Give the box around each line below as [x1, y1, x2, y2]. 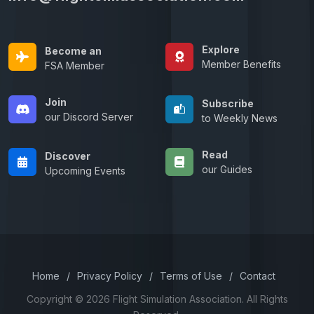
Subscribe [202, 97, 254, 109]
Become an [45, 44, 102, 57]
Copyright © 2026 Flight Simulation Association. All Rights [26, 292, 288, 305]
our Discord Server [45, 111, 133, 123]
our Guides [202, 163, 252, 176]
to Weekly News [202, 111, 278, 124]
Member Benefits [202, 58, 281, 71]
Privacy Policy [76, 269, 142, 282]
